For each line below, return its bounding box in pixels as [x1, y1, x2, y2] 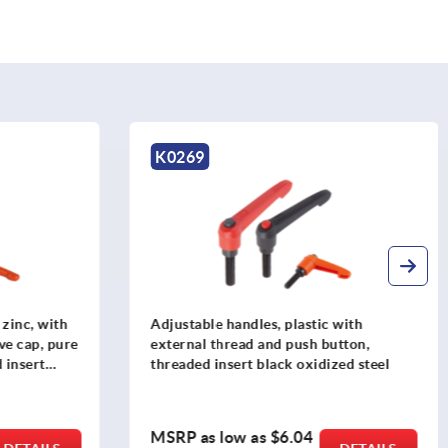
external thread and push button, [150, 336, 370, 353]
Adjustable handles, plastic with [150, 316, 363, 333]
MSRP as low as [150, 427, 270, 446]
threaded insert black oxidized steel [150, 356, 390, 373]
